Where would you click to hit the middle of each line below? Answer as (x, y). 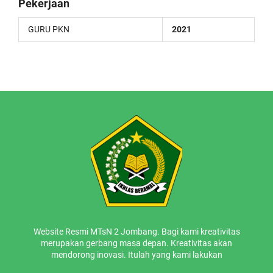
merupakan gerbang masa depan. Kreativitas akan (136, 243)
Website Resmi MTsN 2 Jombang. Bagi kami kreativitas (136, 232)
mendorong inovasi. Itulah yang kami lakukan (136, 255)
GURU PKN (49, 29)
